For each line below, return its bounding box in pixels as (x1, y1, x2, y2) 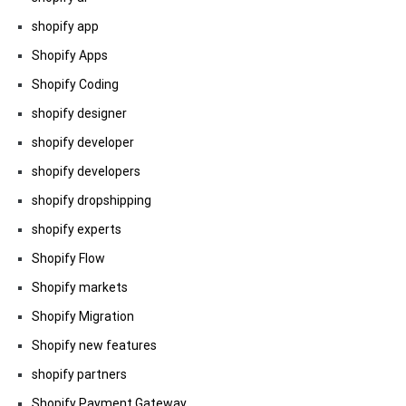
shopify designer (32, 105, 127, 121)
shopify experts (32, 221, 121, 237)
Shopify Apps (32, 47, 108, 63)
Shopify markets (32, 279, 128, 295)
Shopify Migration (32, 308, 134, 324)
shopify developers (32, 163, 140, 179)
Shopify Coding (32, 76, 119, 92)
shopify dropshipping (32, 192, 151, 208)
